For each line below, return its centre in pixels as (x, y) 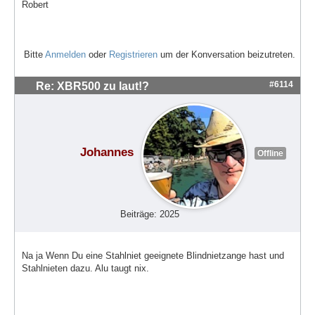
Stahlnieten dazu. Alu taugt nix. (85, 268)
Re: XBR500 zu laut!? (92, 86)
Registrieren (133, 55)
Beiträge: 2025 (150, 214)
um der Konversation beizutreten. (226, 55)
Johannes (107, 152)
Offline (270, 153)
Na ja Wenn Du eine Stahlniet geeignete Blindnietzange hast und (153, 255)
